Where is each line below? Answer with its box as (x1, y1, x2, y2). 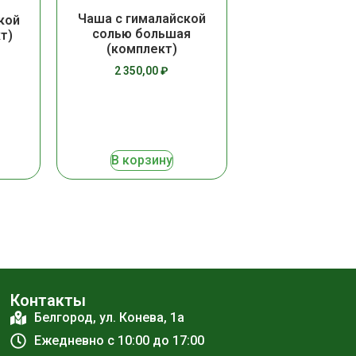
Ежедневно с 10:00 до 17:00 (33, 333, 204, 349)
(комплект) (106, 41, 177, 57)
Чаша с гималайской (77, 11, 206, 27)
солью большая (92, 26, 192, 42)
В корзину (110, 153, 172, 168)
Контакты (10, 291, 86, 311)
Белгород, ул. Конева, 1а (33, 310, 184, 326)
